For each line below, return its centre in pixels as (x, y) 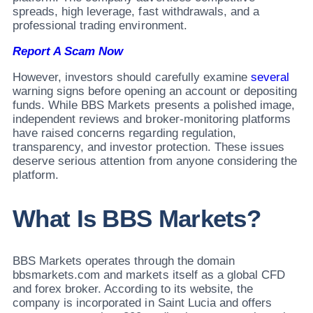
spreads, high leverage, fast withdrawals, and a (136, 11)
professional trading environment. (100, 25)
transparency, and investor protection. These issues (149, 147)
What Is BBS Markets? (137, 218)
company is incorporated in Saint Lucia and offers (142, 303)
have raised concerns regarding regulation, (124, 133)
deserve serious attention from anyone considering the (155, 161)
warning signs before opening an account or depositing (155, 91)
